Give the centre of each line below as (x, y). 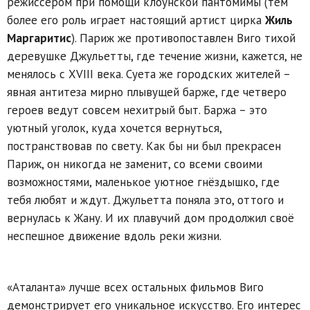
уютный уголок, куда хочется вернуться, (114, 128)
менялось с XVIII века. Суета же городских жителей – (148, 74)
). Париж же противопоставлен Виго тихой (183, 38)
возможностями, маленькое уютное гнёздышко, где (143, 182)
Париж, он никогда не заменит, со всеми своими (135, 164)
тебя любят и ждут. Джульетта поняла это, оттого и (145, 200)
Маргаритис (39, 38)
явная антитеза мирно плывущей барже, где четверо (147, 92)
